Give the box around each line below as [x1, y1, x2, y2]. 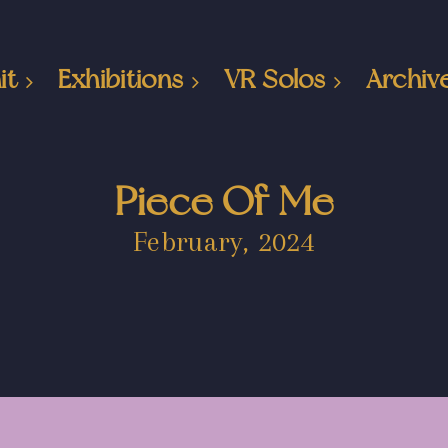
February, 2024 [133, 225, 315, 259]
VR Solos [224, 63, 325, 96]
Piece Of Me [114, 177, 334, 227]
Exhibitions [57, 63, 184, 96]
